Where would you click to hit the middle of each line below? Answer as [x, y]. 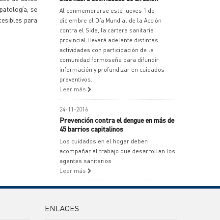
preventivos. [76, 79]
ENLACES [62, 208]
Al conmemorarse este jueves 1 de [107, 11]
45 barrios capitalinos [91, 129]
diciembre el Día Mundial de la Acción [110, 20]
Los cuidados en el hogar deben [104, 141]
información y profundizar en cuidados [112, 69]
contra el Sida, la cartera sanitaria [107, 30]
